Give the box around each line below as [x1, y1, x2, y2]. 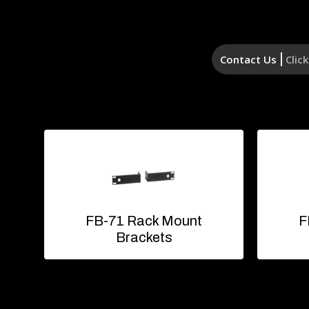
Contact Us [220, 52, 277, 66]
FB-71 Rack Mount [86, 212, 202, 228]
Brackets [115, 229, 172, 245]
